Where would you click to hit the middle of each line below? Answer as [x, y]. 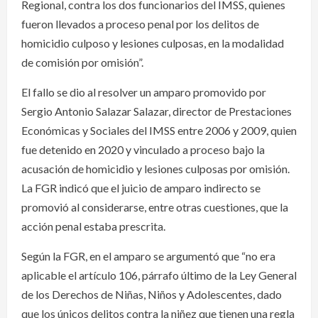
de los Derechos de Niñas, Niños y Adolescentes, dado [152, 294]
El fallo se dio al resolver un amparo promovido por [144, 92]
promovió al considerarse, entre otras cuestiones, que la [155, 207]
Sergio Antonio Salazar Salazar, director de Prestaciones [157, 111]
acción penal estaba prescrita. [93, 226]
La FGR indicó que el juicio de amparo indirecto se [141, 187]
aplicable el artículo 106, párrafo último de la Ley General [159, 275]
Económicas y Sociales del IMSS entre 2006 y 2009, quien [159, 130]
